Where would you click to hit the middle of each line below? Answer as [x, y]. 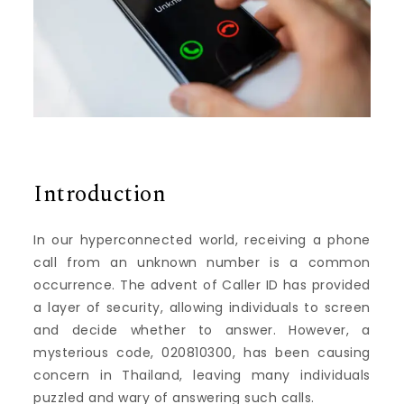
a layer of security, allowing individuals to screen [202, 308]
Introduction [100, 195]
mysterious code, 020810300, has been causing [202, 353]
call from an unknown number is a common [202, 263]
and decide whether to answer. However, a [202, 331]
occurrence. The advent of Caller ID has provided [202, 285]
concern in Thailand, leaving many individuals [202, 376]
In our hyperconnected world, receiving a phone [202, 240]
